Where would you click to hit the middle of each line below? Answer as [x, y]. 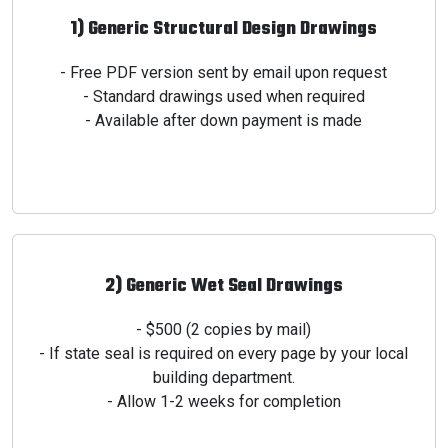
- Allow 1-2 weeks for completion [224, 401]
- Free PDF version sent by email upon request [224, 72]
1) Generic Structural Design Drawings [224, 29]
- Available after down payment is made [224, 120]
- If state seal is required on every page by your [207, 353]
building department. [224, 377]
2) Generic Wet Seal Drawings [224, 286]
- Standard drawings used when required [224, 96]
